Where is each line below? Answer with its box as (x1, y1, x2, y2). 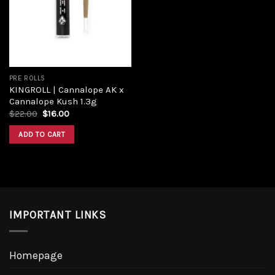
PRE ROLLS (9, 74, 45, 82)
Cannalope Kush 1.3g (9, 95, 97, 107)
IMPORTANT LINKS (9, 208, 107, 221)
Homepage (9, 249, 63, 261)
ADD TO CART (18, 130, 66, 139)
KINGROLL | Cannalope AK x (9, 83, 124, 95)
